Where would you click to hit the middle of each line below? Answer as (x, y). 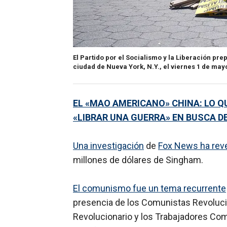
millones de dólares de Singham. (138, 160)
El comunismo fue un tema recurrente (149, 188)
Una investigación (108, 146)
